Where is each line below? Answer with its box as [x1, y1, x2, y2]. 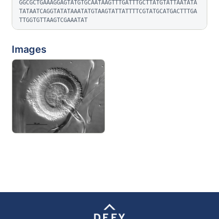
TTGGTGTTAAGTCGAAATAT [19, 17, 88, 23]
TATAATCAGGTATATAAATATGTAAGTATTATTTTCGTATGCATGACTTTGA [19, 8, 197, 15]
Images [12, 44, 46, 55]
